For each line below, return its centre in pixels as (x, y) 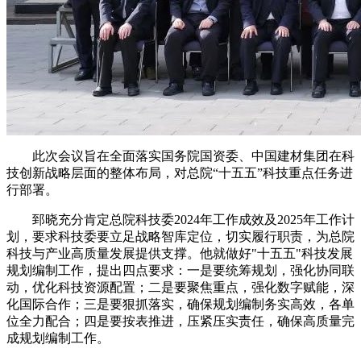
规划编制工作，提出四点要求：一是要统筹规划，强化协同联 (180, 270)
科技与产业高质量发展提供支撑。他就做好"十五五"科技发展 (180, 253)
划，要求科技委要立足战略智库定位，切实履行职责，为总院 (180, 237)
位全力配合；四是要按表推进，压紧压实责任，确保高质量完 (180, 321)
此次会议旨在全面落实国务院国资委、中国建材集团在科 (180, 156)
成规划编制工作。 (58, 338)
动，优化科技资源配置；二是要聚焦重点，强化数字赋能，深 (180, 287)
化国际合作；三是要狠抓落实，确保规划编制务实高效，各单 (180, 304)
